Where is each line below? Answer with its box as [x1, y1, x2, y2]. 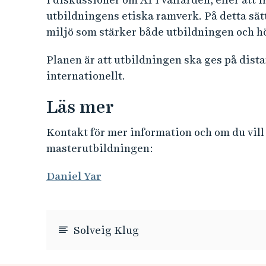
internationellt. [46, 69, 125, 83]
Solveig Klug [73, 224, 139, 237]
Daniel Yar [46, 170, 102, 183]
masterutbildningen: [46, 142, 153, 155]
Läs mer [46, 96, 113, 118]
